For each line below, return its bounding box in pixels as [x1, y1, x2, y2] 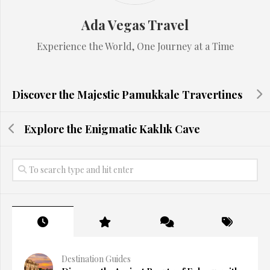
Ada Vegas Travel [81, 15, 189, 34]
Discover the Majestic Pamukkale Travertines [12, 87, 242, 102]
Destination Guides [61, 253, 131, 265]
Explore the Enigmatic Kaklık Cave [24, 121, 200, 136]
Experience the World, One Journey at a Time [36, 39, 234, 52]
